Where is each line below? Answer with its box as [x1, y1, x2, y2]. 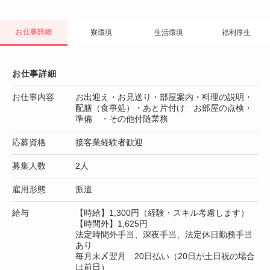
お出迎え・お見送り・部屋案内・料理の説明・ [75, 92, 253, 102]
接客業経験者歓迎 [75, 137, 143, 147]
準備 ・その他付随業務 [75, 114, 168, 124]
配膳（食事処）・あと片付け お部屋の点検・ [75, 103, 253, 113]
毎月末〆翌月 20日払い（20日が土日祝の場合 [75, 251, 255, 261]
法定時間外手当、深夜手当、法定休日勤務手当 [75, 230, 253, 239]
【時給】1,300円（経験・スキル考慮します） [75, 208, 249, 218]
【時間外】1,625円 [75, 219, 148, 228]
